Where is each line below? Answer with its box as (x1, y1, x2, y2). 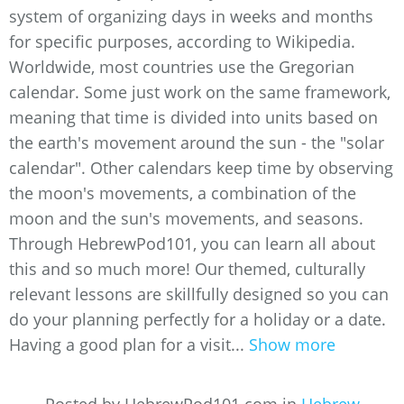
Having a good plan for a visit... (9, 334, 249, 355)
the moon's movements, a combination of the (9, 182, 356, 204)
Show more (249, 334, 335, 355)
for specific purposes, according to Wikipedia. (9, 31, 355, 52)
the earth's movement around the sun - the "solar (9, 132, 384, 153)
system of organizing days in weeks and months (9, 5, 373, 27)
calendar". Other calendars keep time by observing (9, 157, 393, 179)
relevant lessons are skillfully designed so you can (9, 283, 389, 305)
